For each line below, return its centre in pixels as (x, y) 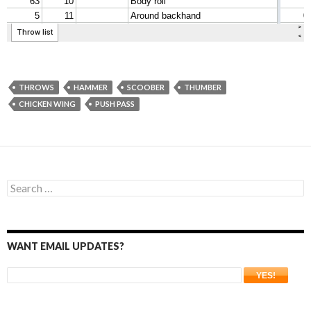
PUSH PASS (115, 103)
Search (21, 185)
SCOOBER (146, 87)
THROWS (36, 87)
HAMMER (91, 87)
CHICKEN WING (47, 103)
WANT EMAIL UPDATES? (66, 246)
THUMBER (203, 87)
